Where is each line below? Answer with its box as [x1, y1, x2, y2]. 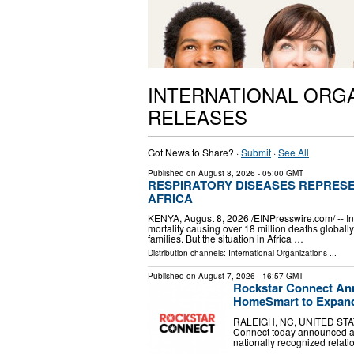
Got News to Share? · [148, 145, 241, 159]
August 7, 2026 [198, 270, 255, 282]
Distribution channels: [148, 247, 228, 259]
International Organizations [228, 247, 327, 259]
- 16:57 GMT [255, 270, 303, 282]
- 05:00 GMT [255, 167, 303, 179]
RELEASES [148, 102, 247, 130]
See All [278, 145, 309, 159]
